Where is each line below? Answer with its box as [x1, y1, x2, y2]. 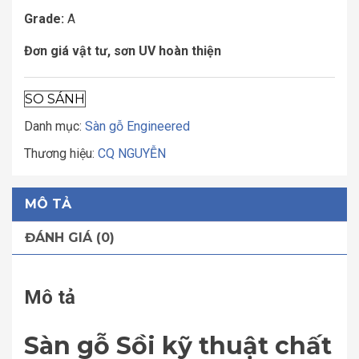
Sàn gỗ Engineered [85, 119, 190, 134]
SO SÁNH [25, 91, 85, 107]
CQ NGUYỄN [98, 146, 166, 161]
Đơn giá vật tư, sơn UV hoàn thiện [24, 43, 221, 58]
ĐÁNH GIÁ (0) [25, 230, 115, 245]
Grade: [24, 11, 64, 26]
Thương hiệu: [24, 146, 98, 161]
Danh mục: [24, 119, 85, 134]
